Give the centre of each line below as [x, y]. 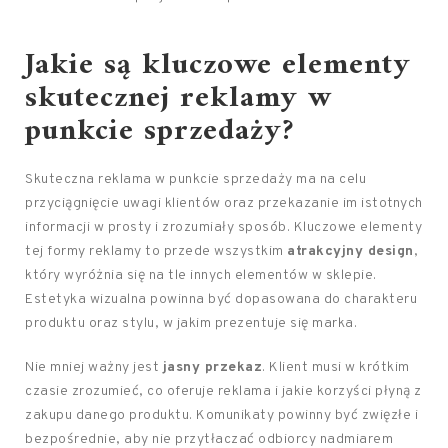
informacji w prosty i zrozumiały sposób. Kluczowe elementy [223, 228]
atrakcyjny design [350, 252]
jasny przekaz [212, 368]
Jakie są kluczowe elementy [218, 66]
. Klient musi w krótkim [336, 368]
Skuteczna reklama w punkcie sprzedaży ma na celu [195, 180]
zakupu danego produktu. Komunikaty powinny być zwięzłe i [221, 416]
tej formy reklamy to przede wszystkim [156, 252]
